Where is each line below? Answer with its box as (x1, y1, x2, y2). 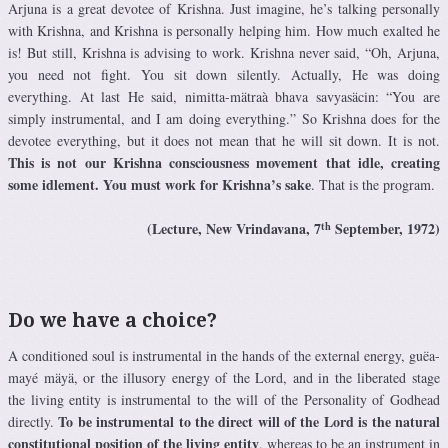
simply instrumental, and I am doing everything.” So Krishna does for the (8, 109, 440, 129)
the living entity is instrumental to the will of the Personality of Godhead (8, 390, 440, 410)
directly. (8, 412, 59, 432)
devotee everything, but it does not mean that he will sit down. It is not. (8, 131, 440, 151)
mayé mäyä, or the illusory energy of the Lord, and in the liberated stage (8, 368, 440, 388)
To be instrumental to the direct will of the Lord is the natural (58, 411, 441, 433)
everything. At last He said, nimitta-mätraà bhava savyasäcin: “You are (8, 87, 440, 107)
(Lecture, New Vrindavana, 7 (147, 218, 321, 240)
